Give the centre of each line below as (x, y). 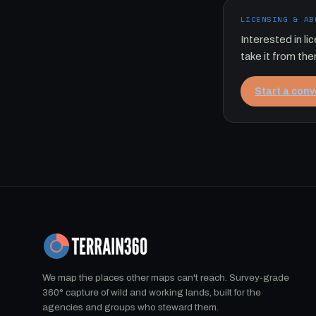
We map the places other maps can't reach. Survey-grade (166, 278)
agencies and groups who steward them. (130, 307)
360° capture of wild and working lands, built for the (152, 292)
